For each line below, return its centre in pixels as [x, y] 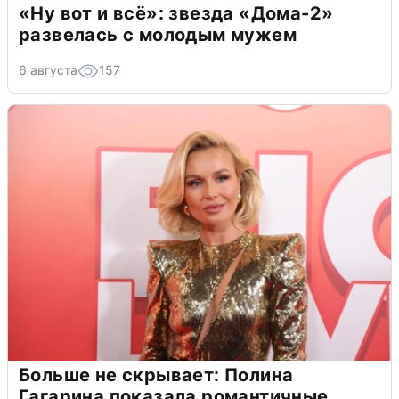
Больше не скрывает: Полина [156, 375]
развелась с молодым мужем [158, 35]
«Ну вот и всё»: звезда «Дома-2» [176, 14]
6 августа [48, 70]
